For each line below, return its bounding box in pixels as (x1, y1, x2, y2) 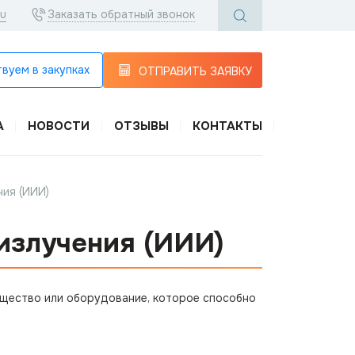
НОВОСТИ (28, 118, 90, 134)
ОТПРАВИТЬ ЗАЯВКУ (139, 63, 252, 78)
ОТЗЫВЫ (113, 118, 169, 134)
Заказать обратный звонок (48, 7, 195, 21)
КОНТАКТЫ (192, 118, 262, 134)
